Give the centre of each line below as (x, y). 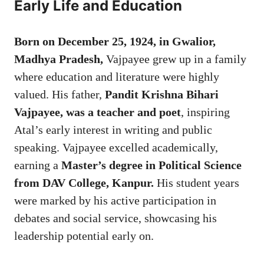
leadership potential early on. (84, 235)
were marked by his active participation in (115, 200)
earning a (38, 165)
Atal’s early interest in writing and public (113, 129)
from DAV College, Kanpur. (84, 182)
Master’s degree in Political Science (151, 165)
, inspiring (205, 112)
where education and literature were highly (117, 76)
